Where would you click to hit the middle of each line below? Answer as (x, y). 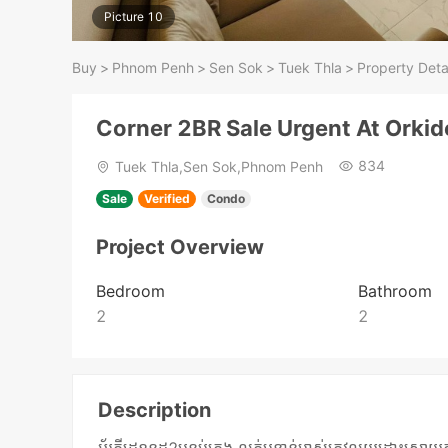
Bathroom (394, 291)
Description (155, 410)
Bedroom (130, 291)
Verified (167, 199)
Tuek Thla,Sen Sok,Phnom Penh (219, 167)
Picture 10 (133, 16)
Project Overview (180, 247)
